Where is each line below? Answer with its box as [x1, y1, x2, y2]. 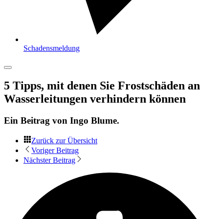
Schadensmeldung [23, 44, 80, 52]
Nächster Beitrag [23, 155, 75, 164]
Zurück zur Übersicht [31, 136, 97, 145]
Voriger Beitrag [31, 146, 79, 154]
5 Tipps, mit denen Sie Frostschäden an [4, 79, 200, 92]
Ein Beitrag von [4, 115, 70, 126]
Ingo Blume [70, 115, 117, 126]
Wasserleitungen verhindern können [4, 92, 186, 105]
